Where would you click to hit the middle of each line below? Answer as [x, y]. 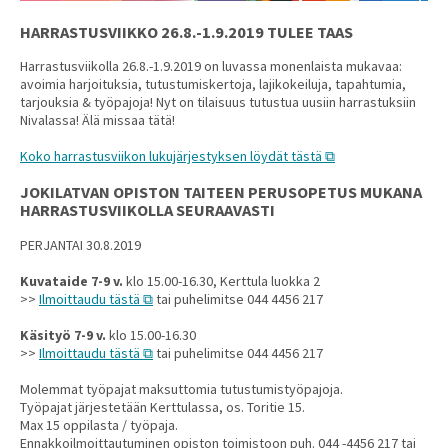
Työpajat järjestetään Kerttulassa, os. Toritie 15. [162, 406]
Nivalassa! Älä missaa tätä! [97, 120]
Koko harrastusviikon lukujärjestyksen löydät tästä [171, 156]
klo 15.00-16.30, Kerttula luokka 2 [221, 280]
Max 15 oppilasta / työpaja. [99, 424]
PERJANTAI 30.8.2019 [80, 244]
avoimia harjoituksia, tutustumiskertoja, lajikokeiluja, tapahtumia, [213, 84]
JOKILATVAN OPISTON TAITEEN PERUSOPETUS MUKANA [221, 192]
